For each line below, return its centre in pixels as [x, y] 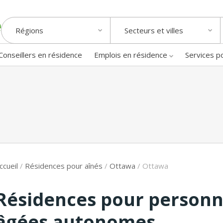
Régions [29, 31]
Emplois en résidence [131, 55]
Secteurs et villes [154, 31]
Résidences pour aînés [64, 166]
